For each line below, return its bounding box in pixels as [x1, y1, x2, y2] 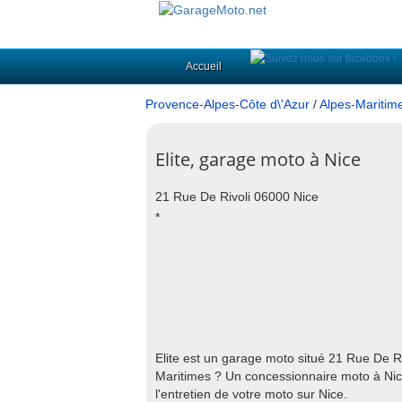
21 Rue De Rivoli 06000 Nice [155, 189, 319, 204]
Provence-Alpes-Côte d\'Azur [145, 97, 310, 111]
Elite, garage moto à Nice [155, 147, 361, 171]
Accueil [186, 60, 222, 73]
